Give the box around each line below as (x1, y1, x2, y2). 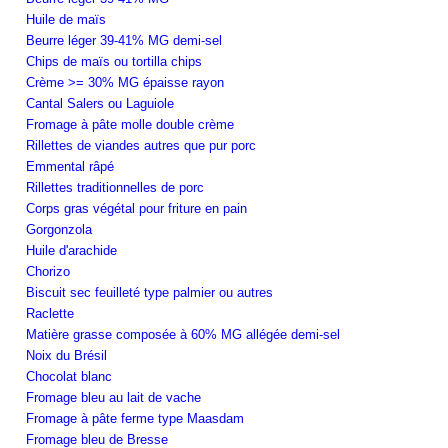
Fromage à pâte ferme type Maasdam (26, 410, 244, 426)
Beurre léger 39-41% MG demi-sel (26, 32, 222, 48)
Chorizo (26, 263, 70, 279)
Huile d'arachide (26, 242, 117, 258)
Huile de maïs (26, 11, 106, 27)
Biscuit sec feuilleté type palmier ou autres (26, 284, 273, 300)
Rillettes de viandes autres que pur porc (26, 137, 256, 153)
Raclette (26, 305, 74, 321)
